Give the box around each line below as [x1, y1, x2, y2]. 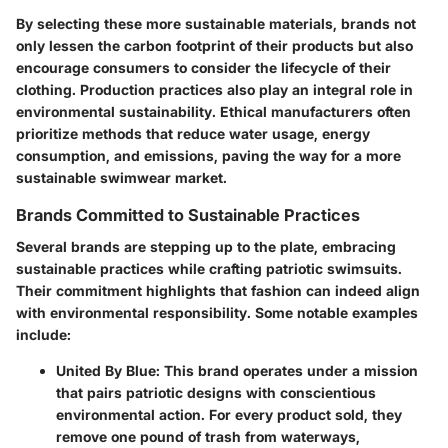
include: [16, 326, 71, 344]
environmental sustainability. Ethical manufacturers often [16, 102, 411, 120]
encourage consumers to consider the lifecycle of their [16, 58, 391, 76]
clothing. [16, 80, 80, 98]
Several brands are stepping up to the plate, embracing [16, 238, 396, 256]
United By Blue [56, 362, 156, 380]
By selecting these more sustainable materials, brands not [16, 14, 416, 32]
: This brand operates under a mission [156, 362, 418, 380]
